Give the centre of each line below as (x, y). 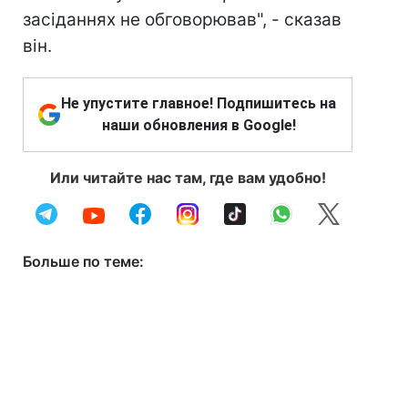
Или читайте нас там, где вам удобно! (188, 178)
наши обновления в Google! (199, 125)
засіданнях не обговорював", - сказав (182, 20)
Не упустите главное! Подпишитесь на (199, 103)
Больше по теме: (83, 261)
